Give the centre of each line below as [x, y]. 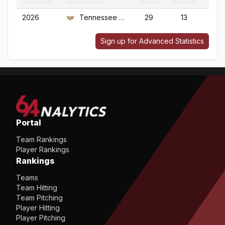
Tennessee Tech [99, 17]
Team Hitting [37, 188]
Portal [29, 123]
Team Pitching [39, 198]
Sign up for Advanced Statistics [152, 41]
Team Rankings [41, 139]
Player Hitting [38, 208]
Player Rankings [43, 149]
